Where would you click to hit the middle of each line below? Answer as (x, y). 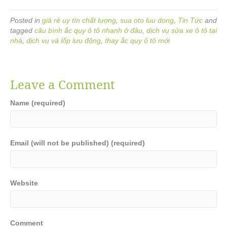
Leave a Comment (62, 84)
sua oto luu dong (147, 20)
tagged (22, 30)
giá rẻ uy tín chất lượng (79, 20)
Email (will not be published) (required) (78, 143)
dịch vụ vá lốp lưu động (64, 41)
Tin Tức (190, 20)
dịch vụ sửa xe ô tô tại (182, 30)
